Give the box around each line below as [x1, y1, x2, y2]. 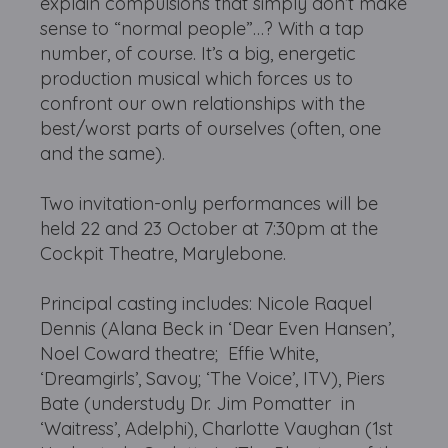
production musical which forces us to [40, 67, 354, 91]
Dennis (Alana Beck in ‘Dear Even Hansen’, [40, 317, 395, 341]
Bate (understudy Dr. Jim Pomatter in [40, 392, 356, 416]
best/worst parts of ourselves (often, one [40, 117, 382, 141]
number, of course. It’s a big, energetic [40, 42, 357, 66]
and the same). [40, 142, 166, 166]
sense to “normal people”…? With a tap [40, 17, 365, 41]
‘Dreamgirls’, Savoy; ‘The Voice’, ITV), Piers [40, 367, 386, 391]
